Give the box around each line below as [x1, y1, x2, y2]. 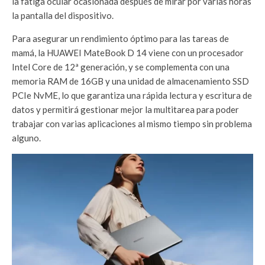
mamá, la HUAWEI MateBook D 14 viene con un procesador [12, 47, 244, 59]
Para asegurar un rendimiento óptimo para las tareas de [12, 33, 229, 44]
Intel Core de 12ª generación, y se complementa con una [12, 62, 230, 73]
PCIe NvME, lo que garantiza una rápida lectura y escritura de [12, 90, 252, 101]
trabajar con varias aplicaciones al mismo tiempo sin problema [12, 118, 252, 130]
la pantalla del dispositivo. [12, 10, 115, 21]
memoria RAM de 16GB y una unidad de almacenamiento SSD [12, 76, 249, 87]
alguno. [12, 132, 44, 144]
